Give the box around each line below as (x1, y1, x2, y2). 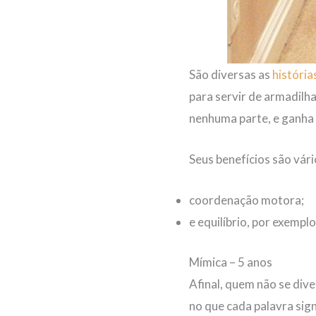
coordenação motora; (189, 193, 304, 208)
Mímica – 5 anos (189, 254, 272, 269)
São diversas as (189, 66, 272, 82)
